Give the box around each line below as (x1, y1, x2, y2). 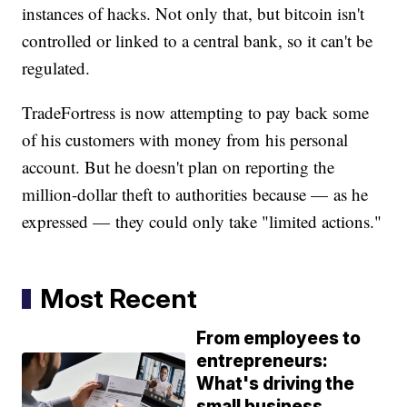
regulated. (22, 56, 96, 80)
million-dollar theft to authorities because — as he (22, 183, 369, 206)
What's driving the (196, 373, 355, 395)
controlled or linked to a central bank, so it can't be (22, 29, 373, 53)
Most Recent (40, 283, 198, 315)
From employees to (196, 328, 362, 350)
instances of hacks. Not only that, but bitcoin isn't (22, 2, 365, 25)
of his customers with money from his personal (22, 128, 349, 152)
